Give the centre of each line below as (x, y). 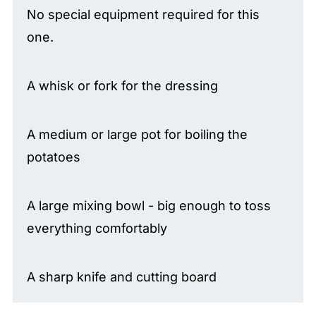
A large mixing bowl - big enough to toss (148, 205)
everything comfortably (97, 228)
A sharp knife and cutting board (121, 276)
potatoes (53, 157)
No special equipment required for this (143, 14)
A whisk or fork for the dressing (122, 85)
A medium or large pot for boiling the (137, 134)
